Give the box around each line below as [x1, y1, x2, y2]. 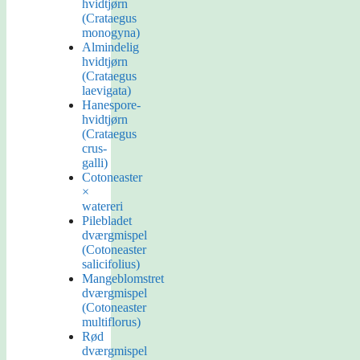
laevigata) [82, 84, 131, 98]
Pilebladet [82, 214, 132, 228]
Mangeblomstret [82, 272, 164, 286]
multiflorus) [82, 315, 141, 329]
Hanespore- [82, 98, 141, 112]
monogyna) [82, 26, 140, 40]
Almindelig [82, 40, 139, 55]
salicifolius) [82, 257, 140, 272]
